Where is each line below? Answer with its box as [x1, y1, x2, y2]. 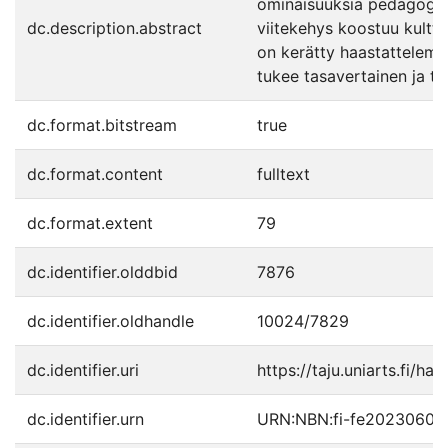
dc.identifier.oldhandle [27, 311, 194, 331]
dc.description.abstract [27, 18, 202, 38]
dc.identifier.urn [27, 409, 144, 429]
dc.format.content [27, 164, 163, 184]
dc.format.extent [27, 213, 153, 233]
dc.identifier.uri [27, 360, 139, 380]
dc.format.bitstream [27, 115, 177, 135]
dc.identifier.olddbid [27, 262, 178, 282]
